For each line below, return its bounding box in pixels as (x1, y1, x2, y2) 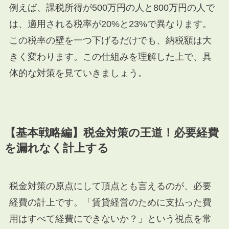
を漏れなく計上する (4, 142, 109, 155)
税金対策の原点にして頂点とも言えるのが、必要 (9, 181, 212, 192)
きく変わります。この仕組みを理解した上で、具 (9, 52, 212, 62)
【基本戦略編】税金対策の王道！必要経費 (4, 127, 219, 140)
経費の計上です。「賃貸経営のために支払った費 (9, 197, 212, 208)
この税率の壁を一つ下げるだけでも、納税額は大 (9, 35, 212, 46)
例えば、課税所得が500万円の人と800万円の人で (9, 3, 215, 13)
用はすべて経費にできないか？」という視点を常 (9, 214, 212, 224)
